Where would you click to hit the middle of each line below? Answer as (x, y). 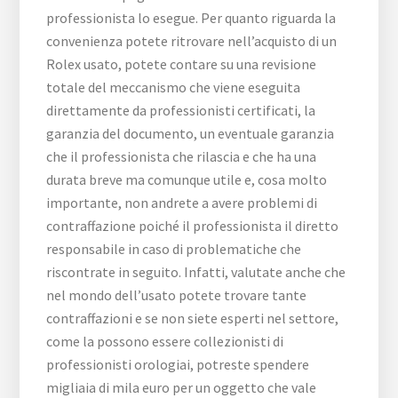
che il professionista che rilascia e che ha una (182, 156)
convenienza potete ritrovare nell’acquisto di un (192, 40)
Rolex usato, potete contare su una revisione (182, 64)
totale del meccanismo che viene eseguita (174, 87)
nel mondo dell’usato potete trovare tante (177, 295)
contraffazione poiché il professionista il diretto (193, 225)
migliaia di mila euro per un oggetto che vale (182, 387)
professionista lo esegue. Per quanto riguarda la (191, 17)
